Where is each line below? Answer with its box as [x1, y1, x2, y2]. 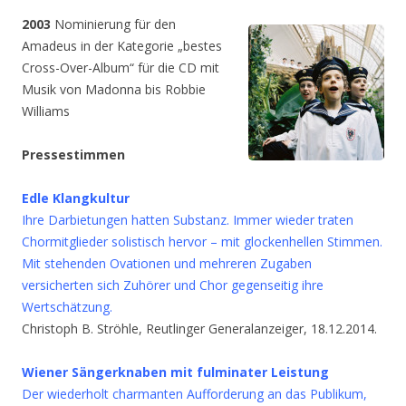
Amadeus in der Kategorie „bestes [22, 37, 222, 54]
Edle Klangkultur [22, 189, 130, 207]
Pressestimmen [22, 146, 125, 163]
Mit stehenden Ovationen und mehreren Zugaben [22, 255, 312, 272]
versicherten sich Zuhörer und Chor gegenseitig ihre [22, 276, 324, 294]
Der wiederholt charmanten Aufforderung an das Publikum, [22, 385, 367, 402]
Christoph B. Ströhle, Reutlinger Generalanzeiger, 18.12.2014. [22, 320, 377, 337]
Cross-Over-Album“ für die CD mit [22, 59, 219, 76]
